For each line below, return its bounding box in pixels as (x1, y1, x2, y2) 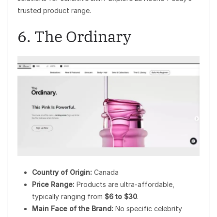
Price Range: (32, 180, 75, 188)
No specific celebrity (113, 204, 182, 213)
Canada (92, 168, 119, 176)
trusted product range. (17, 6, 91, 15)
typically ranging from (32, 192, 105, 201)
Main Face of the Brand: (32, 204, 113, 213)
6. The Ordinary (17, 26, 131, 46)
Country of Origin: (32, 168, 92, 176)
